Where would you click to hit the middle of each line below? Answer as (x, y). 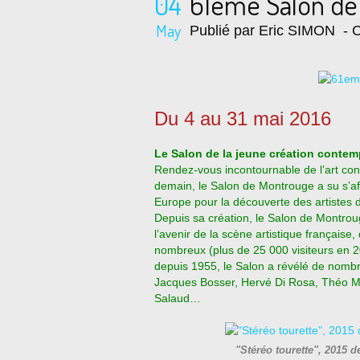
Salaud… (178, 298)
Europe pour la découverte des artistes (253, 202)
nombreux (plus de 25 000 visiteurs (244, 250)
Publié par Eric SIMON (262, 31)
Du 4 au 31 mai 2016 (243, 119)
